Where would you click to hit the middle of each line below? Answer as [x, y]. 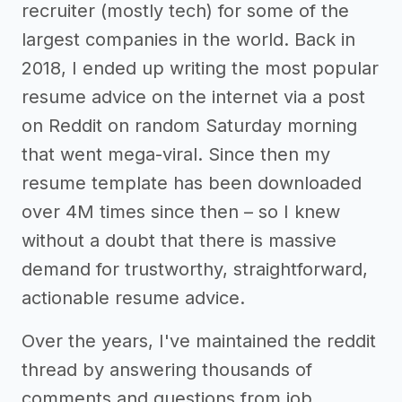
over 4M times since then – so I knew [181, 212]
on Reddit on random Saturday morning [189, 126]
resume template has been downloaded [192, 184]
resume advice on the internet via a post [193, 97]
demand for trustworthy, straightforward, [195, 270]
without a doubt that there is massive [179, 241]
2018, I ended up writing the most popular [200, 69]
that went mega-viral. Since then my [176, 155]
